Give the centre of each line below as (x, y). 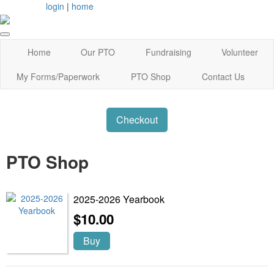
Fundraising (168, 52)
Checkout (137, 120)
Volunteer (240, 52)
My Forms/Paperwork (58, 77)
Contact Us (224, 77)
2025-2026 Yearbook (119, 199)
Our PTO (98, 52)
